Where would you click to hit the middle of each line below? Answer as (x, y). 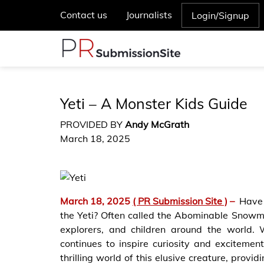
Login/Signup (220, 15)
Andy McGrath (157, 124)
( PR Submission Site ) (180, 201)
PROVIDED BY (93, 124)
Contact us (84, 15)
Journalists (149, 15)
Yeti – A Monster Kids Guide (154, 103)
